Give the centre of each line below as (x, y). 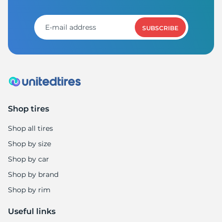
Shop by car (28, 159)
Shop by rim (29, 190)
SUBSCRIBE (160, 28)
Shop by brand (33, 175)
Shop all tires (30, 129)
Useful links (32, 212)
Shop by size (29, 144)
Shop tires (28, 109)
